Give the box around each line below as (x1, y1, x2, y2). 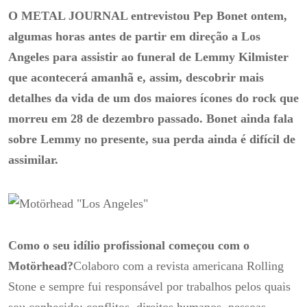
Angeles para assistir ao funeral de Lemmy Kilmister (8, 50, 288, 64)
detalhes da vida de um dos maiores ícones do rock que (8, 91, 299, 106)
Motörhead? (8, 259, 73, 273)
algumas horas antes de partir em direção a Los (8, 29, 260, 44)
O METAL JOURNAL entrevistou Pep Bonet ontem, (8, 9, 287, 23)
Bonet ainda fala (206, 112, 293, 126)
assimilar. (8, 153, 69, 167)
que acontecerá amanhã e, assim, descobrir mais (8, 71, 264, 85)
